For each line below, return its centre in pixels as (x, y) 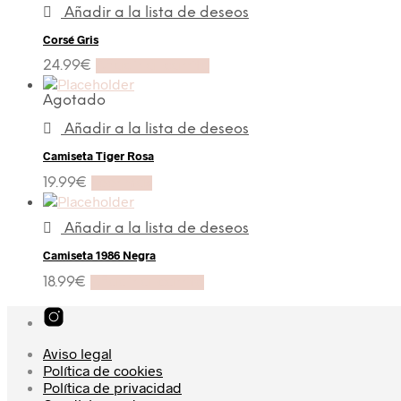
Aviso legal (77, 353)
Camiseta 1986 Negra (99, 255)
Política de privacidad (112, 387)
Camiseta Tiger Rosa (98, 156)
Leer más (122, 183)
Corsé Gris (71, 39)
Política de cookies (103, 370)
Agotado (74, 101)
